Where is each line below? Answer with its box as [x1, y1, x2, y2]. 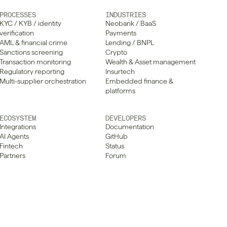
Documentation [105, 123, 154, 131]
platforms [105, 87, 135, 95]
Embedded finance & [105, 77, 173, 85]
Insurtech [105, 67, 135, 75]
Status [105, 142, 124, 150]
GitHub [105, 132, 128, 140]
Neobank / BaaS [105, 19, 156, 27]
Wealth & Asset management [105, 58, 196, 66]
